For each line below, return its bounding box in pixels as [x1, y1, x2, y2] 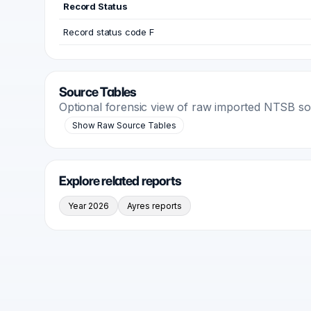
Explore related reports [59, 173, 182, 189]
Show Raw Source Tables [72, 120, 176, 131]
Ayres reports [127, 201, 182, 211]
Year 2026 [68, 201, 109, 211]
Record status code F [63, 26, 154, 37]
